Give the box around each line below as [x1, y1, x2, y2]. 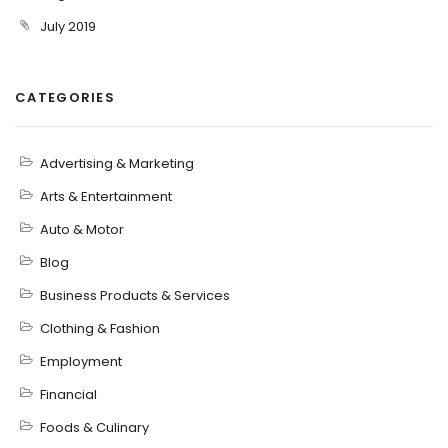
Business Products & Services [40, 286, 230, 305]
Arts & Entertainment [40, 187, 172, 206]
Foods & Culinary [40, 418, 149, 437]
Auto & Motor [40, 220, 124, 239]
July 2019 [40, 17, 96, 36]
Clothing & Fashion [40, 319, 160, 338]
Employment [40, 352, 122, 371]
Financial [40, 385, 97, 404]
